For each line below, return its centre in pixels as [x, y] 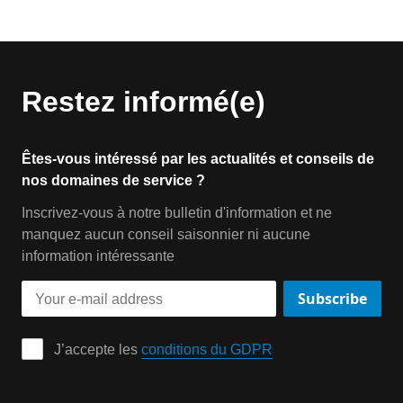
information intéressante [98, 256]
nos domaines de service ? [113, 180]
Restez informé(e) [143, 102]
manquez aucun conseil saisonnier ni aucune [166, 234]
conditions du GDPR [207, 349]
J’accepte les [98, 349]
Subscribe [332, 299]
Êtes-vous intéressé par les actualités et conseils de [198, 159]
